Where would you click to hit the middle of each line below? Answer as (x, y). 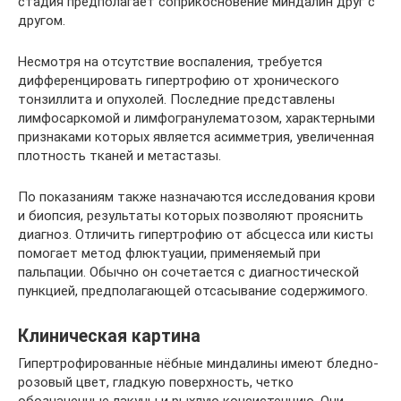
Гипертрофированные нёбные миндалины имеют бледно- (198, 363)
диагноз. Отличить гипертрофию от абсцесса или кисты (196, 234)
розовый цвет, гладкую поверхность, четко (156, 382)
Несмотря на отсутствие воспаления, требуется (170, 61)
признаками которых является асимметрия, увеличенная (196, 137)
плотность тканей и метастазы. (119, 155)
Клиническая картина (109, 336)
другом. (42, 20)
